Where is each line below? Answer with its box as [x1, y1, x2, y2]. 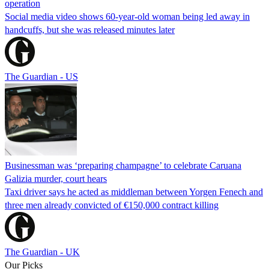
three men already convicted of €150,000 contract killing [5, 199, 219, 210]
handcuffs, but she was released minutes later [5, 24, 175, 35]
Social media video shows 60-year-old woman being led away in [5, 11, 250, 22]
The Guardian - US [5, 71, 78, 82]
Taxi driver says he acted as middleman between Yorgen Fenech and [5, 186, 263, 197]
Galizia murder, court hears [5, 173, 107, 184]
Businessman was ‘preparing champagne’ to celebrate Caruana [5, 160, 241, 171]
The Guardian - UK [5, 246, 80, 257]
